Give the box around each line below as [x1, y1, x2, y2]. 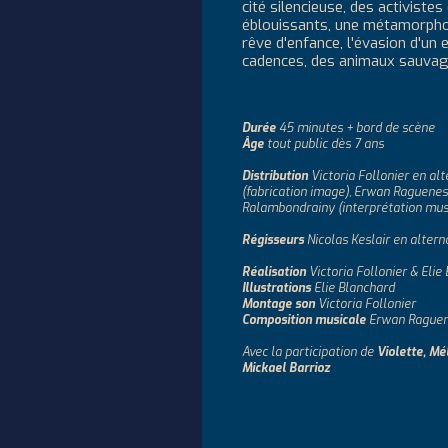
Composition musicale [242, 312, 366, 328]
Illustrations [242, 280, 311, 296]
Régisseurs [242, 232, 304, 248]
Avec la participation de [242, 344, 377, 360]
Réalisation [242, 264, 306, 280]
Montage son [242, 296, 315, 312]
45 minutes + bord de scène [276, 120, 435, 136]
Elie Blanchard [311, 280, 395, 296]
